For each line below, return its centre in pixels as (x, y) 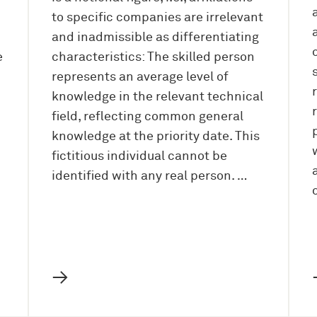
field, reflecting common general (148, 117)
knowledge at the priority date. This (156, 137)
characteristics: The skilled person (153, 58)
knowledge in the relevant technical (157, 97)
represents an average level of (140, 77)
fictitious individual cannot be (139, 157)
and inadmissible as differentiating (155, 38)
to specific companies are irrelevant (157, 18)
